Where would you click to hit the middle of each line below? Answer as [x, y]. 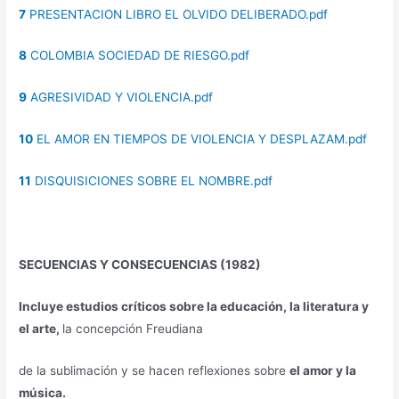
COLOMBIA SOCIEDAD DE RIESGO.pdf [138, 56]
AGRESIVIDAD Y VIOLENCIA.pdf [120, 98]
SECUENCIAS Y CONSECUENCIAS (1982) [140, 264]
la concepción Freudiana [133, 328]
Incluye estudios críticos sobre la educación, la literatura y [194, 306]
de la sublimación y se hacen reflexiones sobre [155, 370]
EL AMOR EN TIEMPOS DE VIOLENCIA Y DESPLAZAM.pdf [200, 139]
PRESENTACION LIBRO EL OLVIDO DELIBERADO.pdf [177, 14]
